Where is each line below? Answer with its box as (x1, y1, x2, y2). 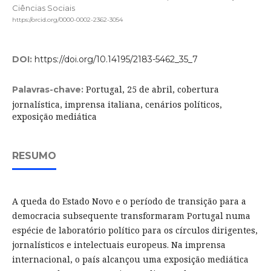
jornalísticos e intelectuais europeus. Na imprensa (11, 239, 226, 251)
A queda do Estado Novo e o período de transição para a (11, 195, 246, 207)
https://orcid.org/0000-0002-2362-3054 (11, 16, 123, 24)
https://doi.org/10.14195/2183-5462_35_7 (34, 54, 198, 65)
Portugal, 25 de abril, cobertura (85, 83, 219, 96)
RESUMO (11, 150, 56, 162)
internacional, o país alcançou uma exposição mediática (11, 253, 249, 266)
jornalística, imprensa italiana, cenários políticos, (11, 99, 222, 111)
